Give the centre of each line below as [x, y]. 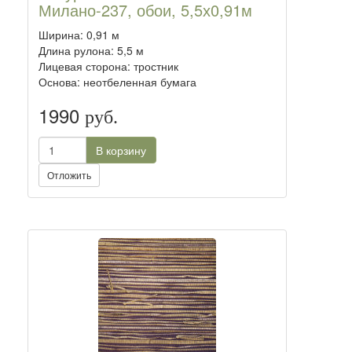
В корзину [121, 150]
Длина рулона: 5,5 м [91, 50]
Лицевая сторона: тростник [108, 66]
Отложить [69, 175]
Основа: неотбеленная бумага [117, 82]
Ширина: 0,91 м [79, 35]
